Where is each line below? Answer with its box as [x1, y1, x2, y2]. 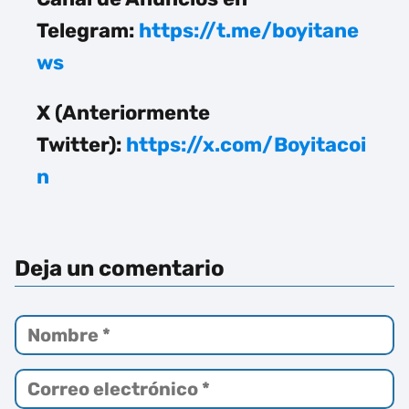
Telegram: [37, 18, 139, 44]
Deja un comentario [15, 256, 225, 282]
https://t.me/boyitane [139, 18, 359, 44]
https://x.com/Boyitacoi [126, 132, 366, 158]
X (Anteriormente [37, 100, 210, 126]
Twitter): [37, 132, 126, 158]
